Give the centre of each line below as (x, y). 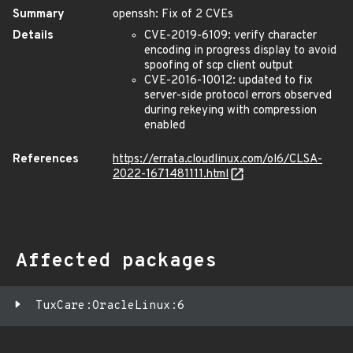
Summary (39, 15)
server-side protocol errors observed (238, 96)
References (46, 160)
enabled (165, 126)
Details (33, 36)
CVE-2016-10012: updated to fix (229, 81)
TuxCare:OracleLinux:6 (110, 306)
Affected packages (116, 262)
